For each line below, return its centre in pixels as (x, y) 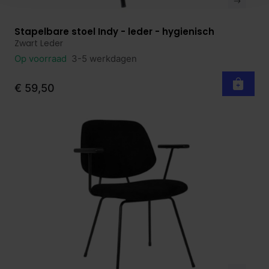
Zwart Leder (39, 43)
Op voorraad (42, 59)
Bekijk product (57, 32)
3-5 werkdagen (104, 59)
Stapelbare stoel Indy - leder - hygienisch (114, 31)
